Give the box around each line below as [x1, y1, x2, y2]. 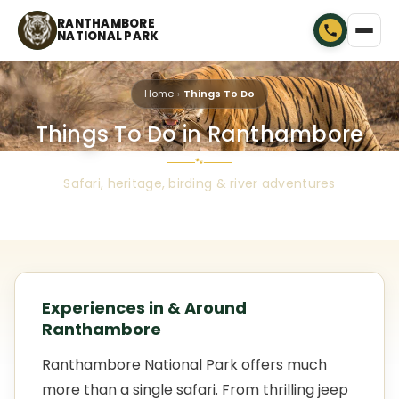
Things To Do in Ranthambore [35, 119, 364, 149]
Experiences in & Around [42, 297, 247, 319]
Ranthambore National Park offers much [42, 354, 327, 375]
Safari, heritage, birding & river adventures [63, 175, 336, 192]
